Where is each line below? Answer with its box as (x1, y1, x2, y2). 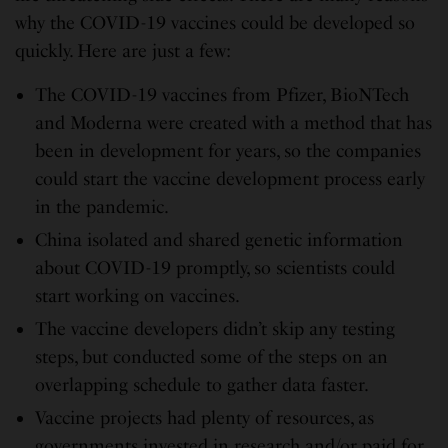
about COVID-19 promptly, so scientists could (35, 256, 395, 279)
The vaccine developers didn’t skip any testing (35, 317, 395, 340)
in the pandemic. (35, 195, 169, 218)
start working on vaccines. (35, 284, 240, 307)
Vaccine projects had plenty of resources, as (35, 406, 374, 429)
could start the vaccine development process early (35, 167, 425, 190)
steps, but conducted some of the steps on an (35, 345, 388, 368)
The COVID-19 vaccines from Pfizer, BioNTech (35, 83, 409, 106)
